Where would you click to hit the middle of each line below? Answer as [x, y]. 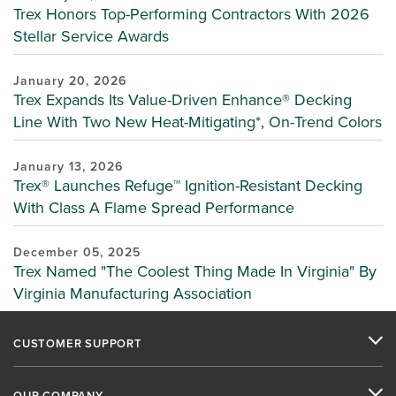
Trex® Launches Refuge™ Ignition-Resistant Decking [188, 185]
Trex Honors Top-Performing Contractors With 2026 [191, 13]
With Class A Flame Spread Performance [154, 207]
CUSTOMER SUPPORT [78, 343]
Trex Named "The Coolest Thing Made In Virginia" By [195, 270]
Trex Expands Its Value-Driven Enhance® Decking [183, 99]
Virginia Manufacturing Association [133, 293]
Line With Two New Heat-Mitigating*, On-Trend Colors [198, 121]
